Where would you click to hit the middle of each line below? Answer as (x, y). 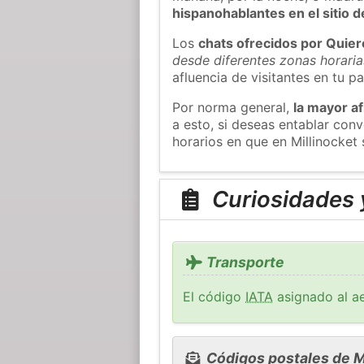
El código (214, 297)
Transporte (243, 262)
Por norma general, (233, 107)
